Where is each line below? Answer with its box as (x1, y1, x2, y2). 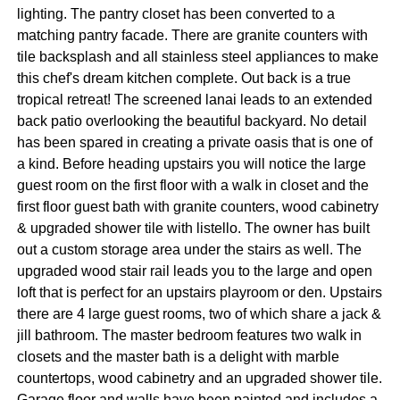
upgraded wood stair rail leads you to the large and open (16, 263, 372, 279)
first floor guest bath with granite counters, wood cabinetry (16, 199, 379, 215)
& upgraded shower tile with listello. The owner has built (16, 221, 370, 237)
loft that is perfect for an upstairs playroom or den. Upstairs (16, 285, 382, 301)
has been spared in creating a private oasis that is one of (16, 135, 372, 151)
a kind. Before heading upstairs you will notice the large (16, 156, 366, 172)
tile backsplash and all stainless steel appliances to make (16, 49, 379, 65)
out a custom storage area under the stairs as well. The (16, 242, 362, 258)
